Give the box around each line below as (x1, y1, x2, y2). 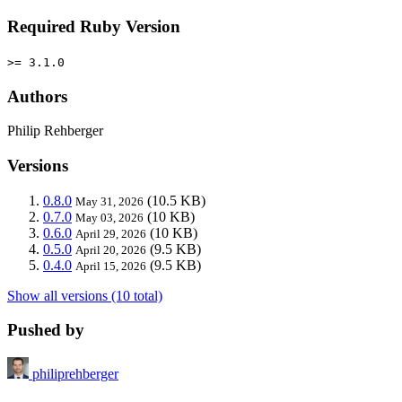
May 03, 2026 (75, 210, 144, 224)
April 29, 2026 (75, 226, 146, 240)
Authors (7, 86, 67, 106)
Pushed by (7, 320, 84, 340)
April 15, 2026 (75, 258, 146, 273)
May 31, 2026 (75, 194, 144, 208)
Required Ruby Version (7, 17, 180, 37)
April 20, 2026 (75, 242, 146, 257)
